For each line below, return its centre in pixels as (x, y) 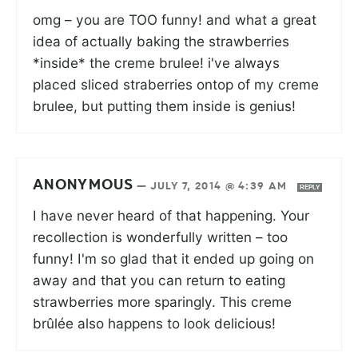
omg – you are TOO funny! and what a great (175, 19)
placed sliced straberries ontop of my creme (176, 84)
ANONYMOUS (84, 185)
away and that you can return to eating (159, 280)
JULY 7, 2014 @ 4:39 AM (220, 186)
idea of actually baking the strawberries (161, 41)
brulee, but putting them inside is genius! (164, 105)
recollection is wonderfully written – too (160, 237)
